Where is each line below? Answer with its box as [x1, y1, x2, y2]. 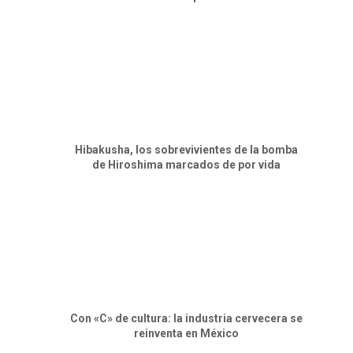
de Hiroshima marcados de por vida [91, 158, 281, 171]
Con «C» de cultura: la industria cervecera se [69, 311, 303, 325]
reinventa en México [133, 326, 239, 340]
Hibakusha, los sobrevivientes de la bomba [74, 143, 298, 156]
